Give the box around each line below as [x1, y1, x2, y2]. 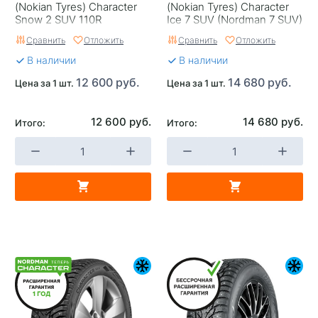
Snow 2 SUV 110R [15, 12, 102, 26]
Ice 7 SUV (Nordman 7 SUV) [167, 12, 302, 26]
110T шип [167, 25, 214, 39]
